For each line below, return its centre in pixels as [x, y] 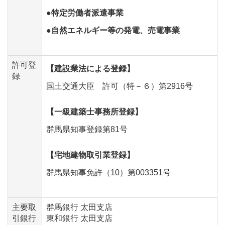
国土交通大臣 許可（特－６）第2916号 [120, 86]
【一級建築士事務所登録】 [94, 111]
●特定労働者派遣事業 [85, 13]
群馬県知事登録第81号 [87, 129]
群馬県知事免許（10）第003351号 [108, 172]
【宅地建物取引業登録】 [90, 155]
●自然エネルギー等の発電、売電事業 [113, 30]
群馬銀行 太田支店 [79, 207]
